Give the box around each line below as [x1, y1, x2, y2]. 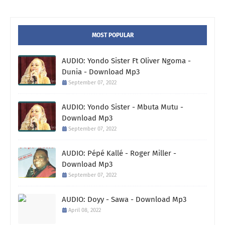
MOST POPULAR [91, 32, 134, 39]
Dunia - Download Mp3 [62, 67, 140, 77]
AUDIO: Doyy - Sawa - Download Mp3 [62, 195, 186, 204]
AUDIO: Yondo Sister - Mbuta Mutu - [62, 102, 183, 112]
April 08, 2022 [68, 207, 101, 214]
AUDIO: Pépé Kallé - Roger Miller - [62, 149, 176, 158]
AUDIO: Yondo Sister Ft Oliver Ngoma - [62, 56, 191, 66]
